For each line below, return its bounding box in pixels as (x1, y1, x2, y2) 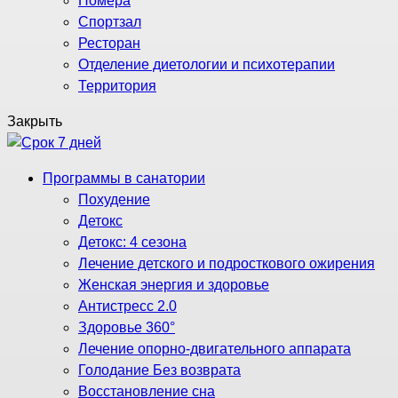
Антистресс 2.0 (78, 298, 177, 314)
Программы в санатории (43, 171, 205, 186)
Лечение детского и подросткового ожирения (78, 256, 375, 271)
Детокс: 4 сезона (78, 235, 187, 250)
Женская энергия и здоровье (78, 277, 269, 292)
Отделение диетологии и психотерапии (78, 57, 335, 72)
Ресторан (78, 36, 140, 51)
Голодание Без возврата (78, 362, 241, 378)
